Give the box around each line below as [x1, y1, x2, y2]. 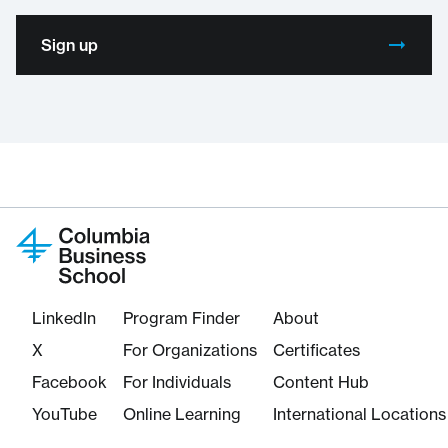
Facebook [32, 372, 107, 393]
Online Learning [123, 404, 241, 425]
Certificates [273, 340, 360, 361]
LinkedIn [32, 308, 96, 329]
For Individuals [123, 372, 231, 393]
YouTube [32, 404, 97, 425]
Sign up [41, 35, 98, 56]
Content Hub [273, 372, 369, 393]
